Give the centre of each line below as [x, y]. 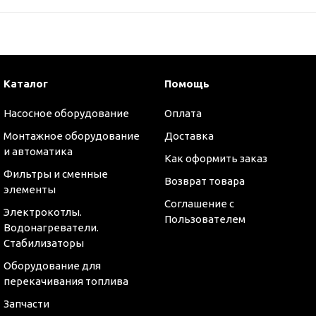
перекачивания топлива [66, 281]
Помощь [187, 84]
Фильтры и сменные [56, 174]
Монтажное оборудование [72, 136]
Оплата [183, 113]
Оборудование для [52, 266]
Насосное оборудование [66, 113]
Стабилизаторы [44, 243]
